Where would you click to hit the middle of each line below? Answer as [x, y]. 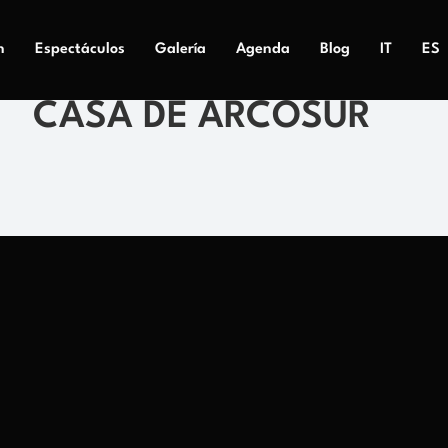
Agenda [262, 49]
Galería [180, 49]
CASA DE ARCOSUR [202, 117]
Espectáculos [79, 49]
